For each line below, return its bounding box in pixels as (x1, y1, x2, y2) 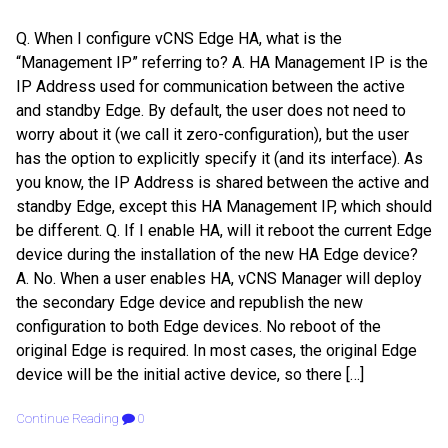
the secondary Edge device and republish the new (16, 293, 363, 313)
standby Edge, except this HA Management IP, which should (16, 197, 432, 217)
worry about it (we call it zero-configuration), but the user (16, 125, 409, 145)
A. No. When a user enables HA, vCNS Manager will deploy (16, 269, 422, 289)
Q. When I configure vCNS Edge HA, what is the (16, 29, 342, 49)
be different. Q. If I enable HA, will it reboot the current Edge (16, 221, 432, 241)
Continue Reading (16, 410, 119, 426)
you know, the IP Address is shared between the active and (16, 173, 429, 193)
